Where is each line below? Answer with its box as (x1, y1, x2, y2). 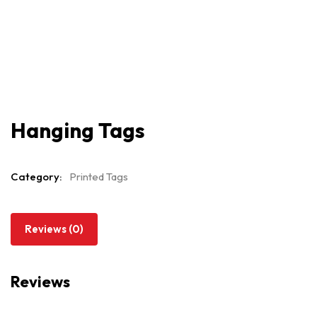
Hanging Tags (11, 117, 145, 144)
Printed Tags (69, 170, 128, 183)
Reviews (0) (25, 222, 83, 236)
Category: (11, 170, 62, 183)
